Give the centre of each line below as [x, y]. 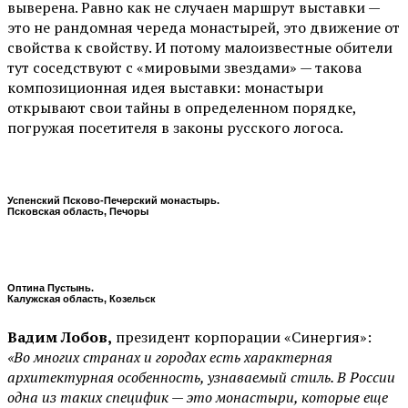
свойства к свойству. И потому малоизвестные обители [200, 48]
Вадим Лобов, [60, 337]
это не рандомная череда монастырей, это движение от [204, 28]
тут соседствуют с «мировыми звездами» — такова [184, 68]
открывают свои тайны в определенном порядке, [182, 108]
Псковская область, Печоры [78, 212]
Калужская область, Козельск [82, 299]
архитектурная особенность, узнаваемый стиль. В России [201, 377]
